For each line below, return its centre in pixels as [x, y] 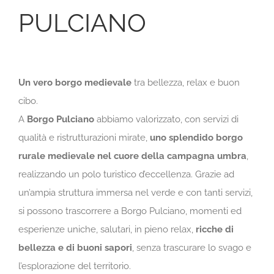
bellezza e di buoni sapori [75, 247]
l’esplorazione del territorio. [75, 266]
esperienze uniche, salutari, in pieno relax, [107, 229]
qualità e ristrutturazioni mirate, [84, 137]
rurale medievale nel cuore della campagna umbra [132, 156]
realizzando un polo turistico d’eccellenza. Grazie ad [126, 174]
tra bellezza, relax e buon [186, 82]
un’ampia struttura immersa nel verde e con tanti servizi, [135, 192]
